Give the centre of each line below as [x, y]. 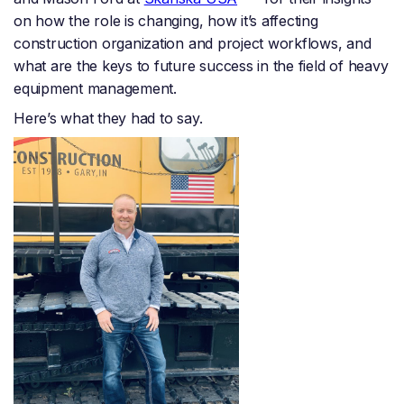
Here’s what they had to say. [108, 119]
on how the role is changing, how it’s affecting [166, 21]
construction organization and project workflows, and [193, 44]
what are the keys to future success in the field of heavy [201, 66]
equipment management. [95, 89]
